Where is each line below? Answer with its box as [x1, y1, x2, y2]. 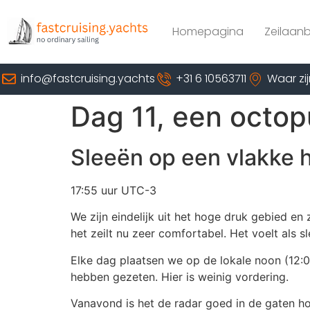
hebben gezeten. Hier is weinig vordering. [71, 269, 289, 284]
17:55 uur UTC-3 [71, 183, 156, 197]
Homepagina [172, 24, 244, 39]
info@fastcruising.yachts [21, 71, 155, 87]
